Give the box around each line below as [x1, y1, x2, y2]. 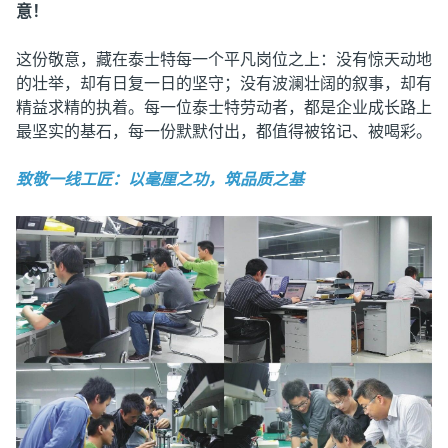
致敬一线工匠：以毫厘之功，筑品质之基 [16, 170, 304, 188]
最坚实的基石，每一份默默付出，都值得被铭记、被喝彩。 [16, 122, 432, 140]
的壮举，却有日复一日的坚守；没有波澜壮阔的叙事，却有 [16, 74, 432, 92]
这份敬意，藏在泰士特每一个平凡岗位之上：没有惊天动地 [16, 50, 432, 68]
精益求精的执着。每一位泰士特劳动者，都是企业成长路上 [16, 98, 432, 116]
